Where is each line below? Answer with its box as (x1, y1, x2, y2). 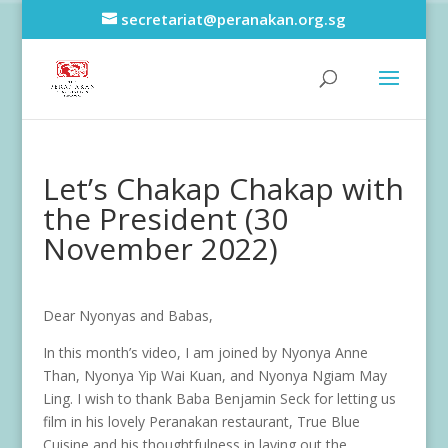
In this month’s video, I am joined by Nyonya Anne (42, 343, 368, 362)
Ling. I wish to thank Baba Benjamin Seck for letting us (42, 389, 396, 408)
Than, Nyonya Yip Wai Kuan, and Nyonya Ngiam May (42, 366, 387, 385)
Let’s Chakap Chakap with (42, 168, 404, 209)
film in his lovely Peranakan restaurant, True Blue (42, 412, 360, 431)
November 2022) (42, 228, 278, 269)
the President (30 (42, 198, 288, 239)
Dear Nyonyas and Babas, (42, 306, 213, 325)
